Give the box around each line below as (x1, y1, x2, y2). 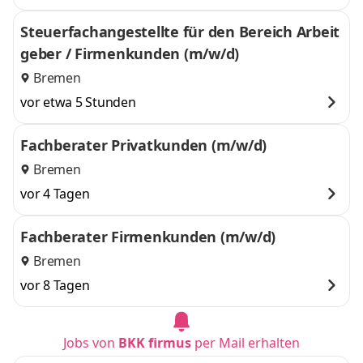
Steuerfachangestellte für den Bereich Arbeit (20, 22, 340, 41)
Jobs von (63, 334, 118, 352)
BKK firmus (118, 334, 191, 352)
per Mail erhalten (191, 334, 300, 352)
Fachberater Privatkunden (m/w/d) (20, 135, 267, 155)
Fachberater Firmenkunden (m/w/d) (20, 227, 275, 246)
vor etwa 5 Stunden (20, 93, 136, 111)
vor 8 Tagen (20, 276, 90, 294)
